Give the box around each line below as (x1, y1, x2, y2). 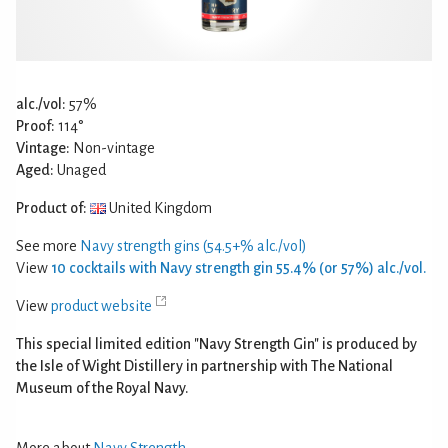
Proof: (16, 117, 55, 134)
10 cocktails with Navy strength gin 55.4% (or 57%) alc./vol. (51, 259, 426, 276)
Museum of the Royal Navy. (16, 379, 188, 396)
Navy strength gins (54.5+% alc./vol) (80, 237, 307, 254)
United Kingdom (106, 199, 212, 216)
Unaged (54, 161, 106, 178)
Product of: (16, 199, 87, 216)
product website (51, 297, 152, 314)
